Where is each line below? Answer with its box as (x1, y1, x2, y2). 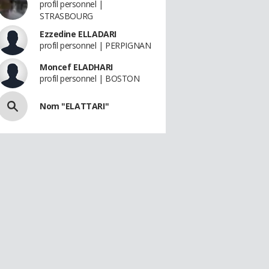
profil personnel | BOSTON (40, 73, 140, 84)
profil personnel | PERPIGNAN (40, 40, 151, 51)
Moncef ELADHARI (40, 61, 113, 73)
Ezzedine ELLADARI (40, 28, 116, 40)
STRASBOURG (40, 10, 93, 22)
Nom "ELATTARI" (40, 100, 109, 112)
